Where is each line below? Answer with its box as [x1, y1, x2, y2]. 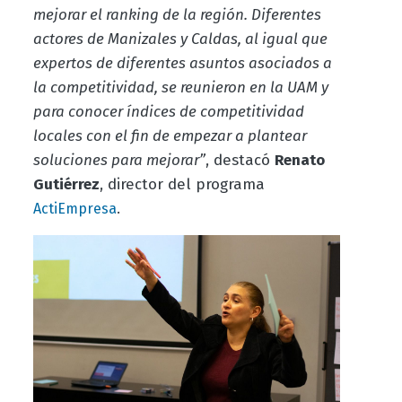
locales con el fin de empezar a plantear [32, 127, 307, 146]
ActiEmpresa [32, 200, 117, 218]
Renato [274, 151, 325, 170]
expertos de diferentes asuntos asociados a [32, 54, 332, 74]
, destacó [205, 151, 275, 170]
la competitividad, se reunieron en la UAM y [32, 78, 328, 98]
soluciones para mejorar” [32, 151, 205, 170]
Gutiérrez [32, 175, 100, 195]
